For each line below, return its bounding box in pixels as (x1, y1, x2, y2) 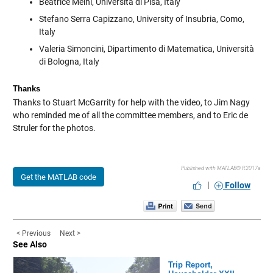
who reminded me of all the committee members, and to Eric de (12, 110, 248, 121)
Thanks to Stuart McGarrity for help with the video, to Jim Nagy (12, 97, 250, 108)
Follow (225, 180, 250, 191)
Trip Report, (168, 260, 213, 269)
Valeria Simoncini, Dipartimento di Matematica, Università (38, 44, 254, 54)
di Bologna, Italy (38, 57, 99, 67)
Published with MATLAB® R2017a (180, 165, 261, 172)
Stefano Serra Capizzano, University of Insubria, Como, (38, 14, 244, 24)
